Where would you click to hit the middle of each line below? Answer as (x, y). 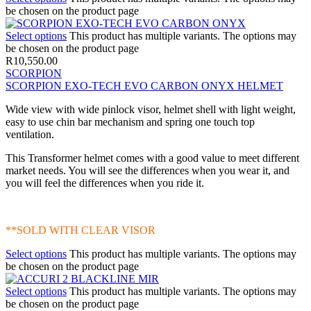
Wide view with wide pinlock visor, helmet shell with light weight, (151, 109)
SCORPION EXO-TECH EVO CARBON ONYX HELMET (144, 85)
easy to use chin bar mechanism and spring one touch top (130, 121)
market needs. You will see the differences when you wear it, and (148, 170)
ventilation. (30, 134)
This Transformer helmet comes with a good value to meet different (152, 158)
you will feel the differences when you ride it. (105, 183)
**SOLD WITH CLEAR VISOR (81, 230)
